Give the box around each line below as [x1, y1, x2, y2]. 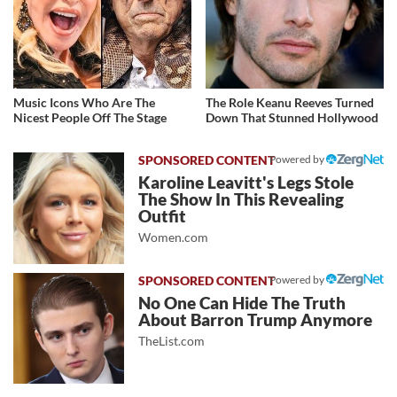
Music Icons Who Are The [13, 95, 155, 111]
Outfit [138, 206, 187, 227]
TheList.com [138, 332, 206, 348]
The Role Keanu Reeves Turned [206, 95, 375, 111]
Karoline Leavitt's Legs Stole [138, 173, 354, 193]
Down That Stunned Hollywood [206, 110, 379, 126]
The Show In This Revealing [138, 190, 345, 210]
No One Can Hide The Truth [138, 292, 346, 313]
